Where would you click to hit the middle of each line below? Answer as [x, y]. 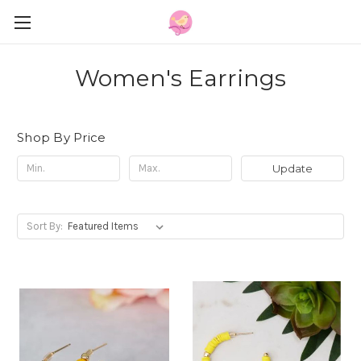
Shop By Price [62, 137]
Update [292, 168]
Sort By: [44, 226]
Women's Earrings [180, 78]
